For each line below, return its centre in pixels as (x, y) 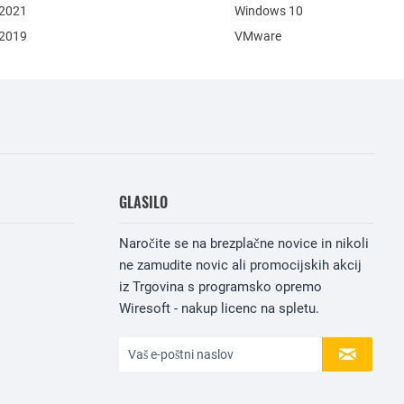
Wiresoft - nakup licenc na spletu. (219, 308)
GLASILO (143, 202)
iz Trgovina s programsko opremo (220, 286)
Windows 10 (269, 10)
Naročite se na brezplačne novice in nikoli (244, 243)
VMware (258, 36)
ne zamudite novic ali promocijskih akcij (240, 265)
